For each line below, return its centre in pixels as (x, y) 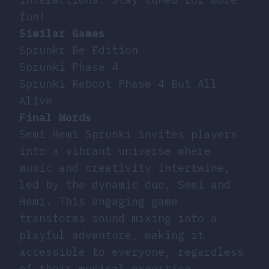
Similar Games (62, 33)
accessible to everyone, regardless (131, 252)
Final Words (56, 117)
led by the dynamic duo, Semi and (125, 184)
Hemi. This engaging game (98, 201)
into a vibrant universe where (115, 151)
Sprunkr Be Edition (79, 50)
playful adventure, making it (112, 235)
